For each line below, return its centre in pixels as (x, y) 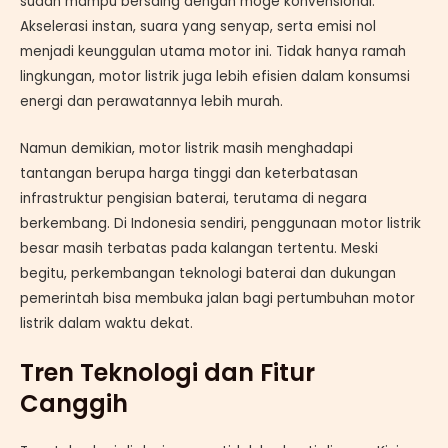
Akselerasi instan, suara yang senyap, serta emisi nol (198, 26)
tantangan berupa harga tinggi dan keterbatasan (189, 173)
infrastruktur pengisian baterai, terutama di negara (193, 198)
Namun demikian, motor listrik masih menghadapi (186, 148)
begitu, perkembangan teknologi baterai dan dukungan (208, 273)
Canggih (74, 404)
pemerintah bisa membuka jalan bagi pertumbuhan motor (217, 298)
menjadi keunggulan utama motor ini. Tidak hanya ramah (213, 51)
